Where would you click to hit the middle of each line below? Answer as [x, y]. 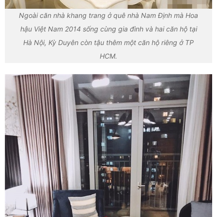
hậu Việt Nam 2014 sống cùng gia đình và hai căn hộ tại [108, 29]
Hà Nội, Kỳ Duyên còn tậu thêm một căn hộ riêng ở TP [108, 43]
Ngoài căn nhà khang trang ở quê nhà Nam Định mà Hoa [108, 15]
